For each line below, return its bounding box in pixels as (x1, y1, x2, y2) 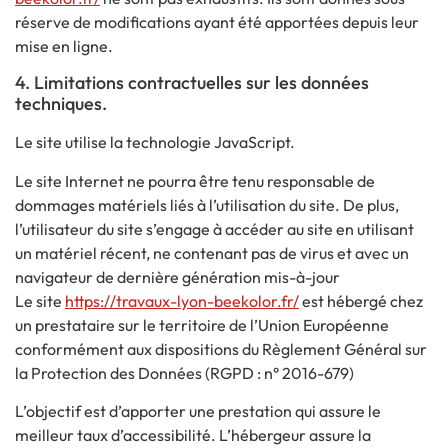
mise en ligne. (15, 36, 113, 57)
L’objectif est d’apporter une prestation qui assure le (15, 401, 381, 422)
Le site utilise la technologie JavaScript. (15, 132, 295, 153)
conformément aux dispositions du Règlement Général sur (15, 338, 427, 359)
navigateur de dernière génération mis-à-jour (15, 266, 340, 287)
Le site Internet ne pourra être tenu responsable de (15, 170, 375, 191)
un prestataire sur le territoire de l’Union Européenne (15, 314, 389, 335)
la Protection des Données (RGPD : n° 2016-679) (15, 362, 354, 383)
